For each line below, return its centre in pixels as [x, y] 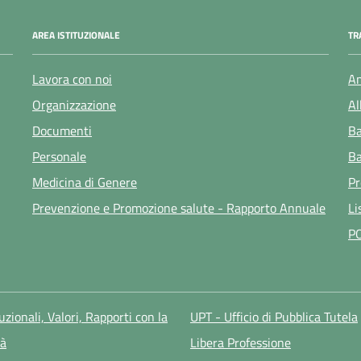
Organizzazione [74, 104]
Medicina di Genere [85, 182]
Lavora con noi [72, 79]
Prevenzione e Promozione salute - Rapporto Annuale [179, 207]
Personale [59, 156]
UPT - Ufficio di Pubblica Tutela [274, 317]
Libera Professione [240, 343]
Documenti [62, 130]
